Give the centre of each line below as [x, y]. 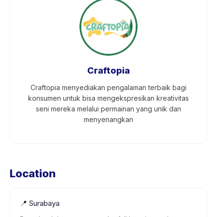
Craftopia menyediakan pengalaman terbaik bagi [108, 87]
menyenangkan [108, 119]
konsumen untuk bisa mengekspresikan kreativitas [108, 98]
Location [33, 173]
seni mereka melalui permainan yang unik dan [108, 109]
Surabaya [44, 203]
